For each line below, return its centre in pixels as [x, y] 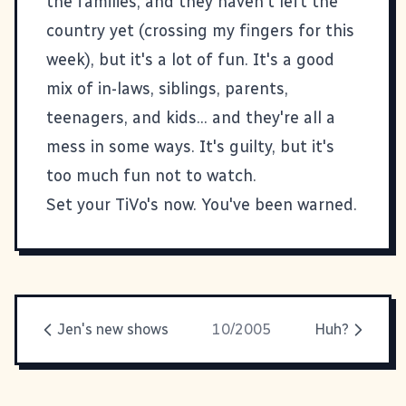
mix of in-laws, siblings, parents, [167, 88]
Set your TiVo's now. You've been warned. [202, 204]
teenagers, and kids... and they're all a [191, 117]
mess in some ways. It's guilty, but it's [190, 146]
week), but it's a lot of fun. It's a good [190, 59]
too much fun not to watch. [151, 175]
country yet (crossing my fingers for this [200, 30]
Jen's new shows [113, 329]
